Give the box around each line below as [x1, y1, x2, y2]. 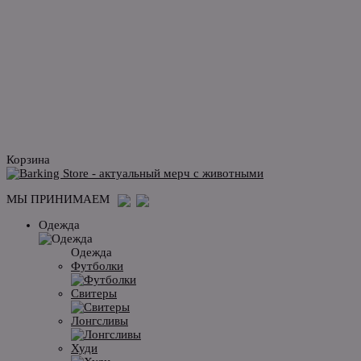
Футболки [71, 259, 123, 272]
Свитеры [71, 286, 117, 300]
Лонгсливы [71, 313, 128, 327]
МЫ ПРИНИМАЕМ [6, 192, 110, 205]
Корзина [6, 152, 50, 166]
